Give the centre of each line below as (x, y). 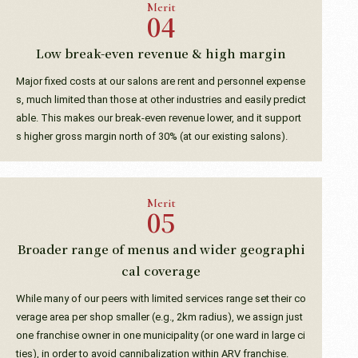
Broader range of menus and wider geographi (161, 249)
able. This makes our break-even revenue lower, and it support (159, 117)
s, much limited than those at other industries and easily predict (161, 99)
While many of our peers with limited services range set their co (161, 298)
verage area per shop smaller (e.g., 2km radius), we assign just (159, 316)
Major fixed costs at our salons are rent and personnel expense (161, 81)
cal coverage (161, 270)
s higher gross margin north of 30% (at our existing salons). (152, 136)
